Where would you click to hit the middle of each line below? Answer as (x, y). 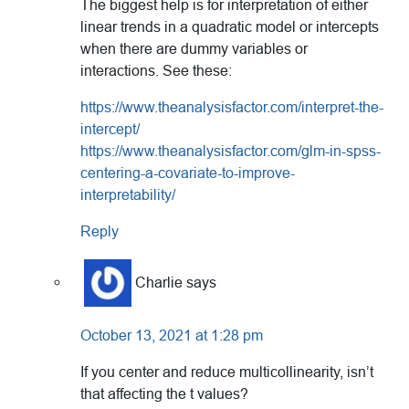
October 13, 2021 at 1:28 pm (172, 335)
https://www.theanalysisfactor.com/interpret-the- (232, 107)
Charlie (159, 282)
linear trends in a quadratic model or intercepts (230, 26)
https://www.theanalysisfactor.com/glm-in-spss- (231, 151)
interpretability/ (128, 194)
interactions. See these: (156, 70)
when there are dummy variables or (194, 48)
